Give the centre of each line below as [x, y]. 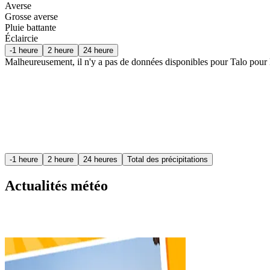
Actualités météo [56, 185]
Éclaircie [21, 38]
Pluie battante [30, 27]
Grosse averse [31, 16]
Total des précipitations [168, 159]
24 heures [100, 159]
